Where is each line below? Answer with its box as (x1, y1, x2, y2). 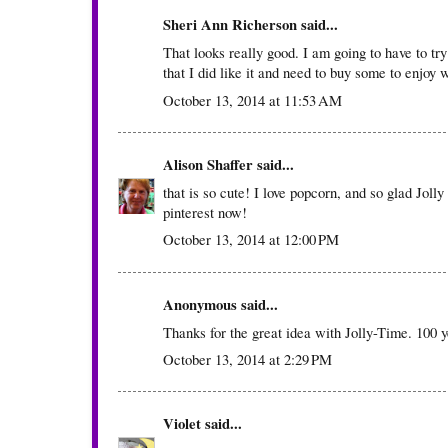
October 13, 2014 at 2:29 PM (163, 349, 332, 370)
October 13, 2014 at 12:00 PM (163, 229, 339, 250)
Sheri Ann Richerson (163, 13, 297, 35)
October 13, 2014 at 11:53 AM (163, 89, 342, 110)
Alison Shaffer (163, 153, 253, 175)
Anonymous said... (163, 293, 278, 315)
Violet (163, 413, 205, 435)
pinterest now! (163, 202, 247, 223)
